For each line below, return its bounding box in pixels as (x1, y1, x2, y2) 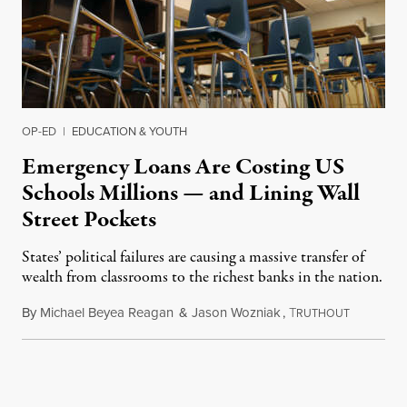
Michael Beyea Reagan (40, 303, 174, 323)
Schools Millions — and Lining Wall (22, 177, 360, 211)
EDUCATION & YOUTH (72, 123, 187, 140)
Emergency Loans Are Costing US (22, 151, 344, 184)
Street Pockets (22, 203, 156, 237)
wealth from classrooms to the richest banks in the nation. (22, 266, 382, 290)
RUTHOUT (296, 305, 350, 322)
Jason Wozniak (192, 303, 281, 323)
